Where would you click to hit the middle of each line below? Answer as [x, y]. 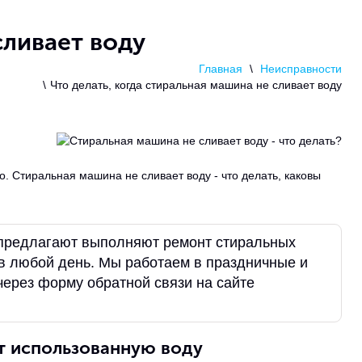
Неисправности [299, 69]
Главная [221, 69]
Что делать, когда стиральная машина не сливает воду [196, 85]
